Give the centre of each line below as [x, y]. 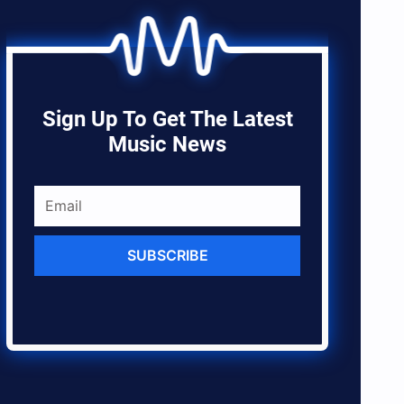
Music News [168, 144]
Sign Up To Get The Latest [167, 119]
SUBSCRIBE [167, 256]
